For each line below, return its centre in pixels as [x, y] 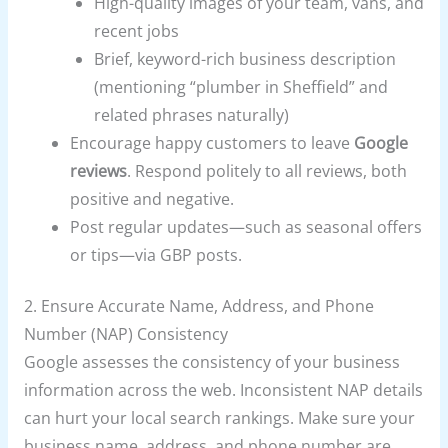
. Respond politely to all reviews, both [267, 170]
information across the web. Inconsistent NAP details [223, 390]
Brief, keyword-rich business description [244, 58]
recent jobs [136, 30]
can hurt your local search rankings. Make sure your [219, 418]
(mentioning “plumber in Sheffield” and [240, 86]
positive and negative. [152, 198]
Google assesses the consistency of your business [211, 362]
